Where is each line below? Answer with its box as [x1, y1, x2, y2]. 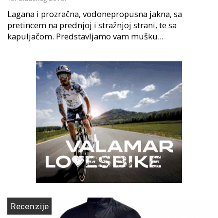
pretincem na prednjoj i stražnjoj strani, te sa [7, 19, 177, 31]
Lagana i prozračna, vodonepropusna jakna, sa [7, 8, 182, 19]
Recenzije [10, 200, 49, 212]
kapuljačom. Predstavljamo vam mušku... [7, 30, 163, 42]
